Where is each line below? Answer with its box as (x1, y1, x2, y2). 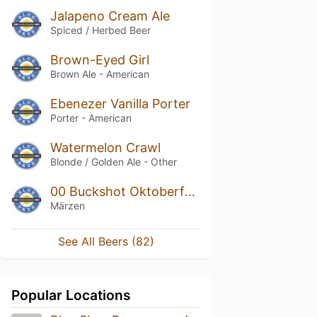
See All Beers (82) (58, 234, 154, 248)
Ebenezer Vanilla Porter (50, 96, 190, 111)
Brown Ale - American (50, 68, 149, 81)
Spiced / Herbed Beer (50, 24, 151, 37)
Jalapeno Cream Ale (50, 8, 170, 24)
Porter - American (50, 112, 132, 124)
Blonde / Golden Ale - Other (50, 155, 177, 168)
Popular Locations (11, 286, 131, 304)
